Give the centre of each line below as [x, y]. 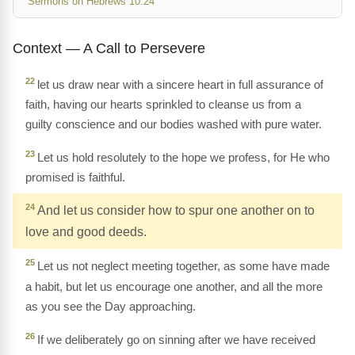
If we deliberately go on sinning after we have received [176, 339]
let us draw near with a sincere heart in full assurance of [180, 85]
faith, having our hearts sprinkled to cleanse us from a [163, 105]
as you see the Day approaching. [111, 306]
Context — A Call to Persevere [109, 48]
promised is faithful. [75, 177]
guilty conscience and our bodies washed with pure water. [174, 124]
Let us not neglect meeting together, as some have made [183, 266]
